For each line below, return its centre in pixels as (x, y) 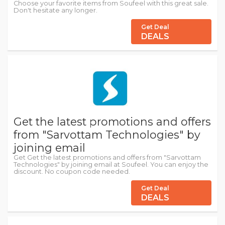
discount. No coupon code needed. (72, 172)
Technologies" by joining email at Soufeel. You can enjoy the (111, 164)
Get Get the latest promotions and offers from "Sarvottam (107, 157)
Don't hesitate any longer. (55, 10)
